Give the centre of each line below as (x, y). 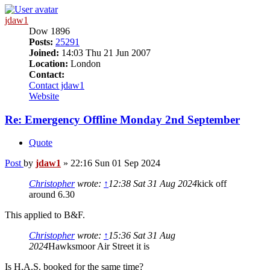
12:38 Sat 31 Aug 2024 (153, 184)
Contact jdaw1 (57, 85)
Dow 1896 (49, 31)
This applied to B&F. (45, 215)
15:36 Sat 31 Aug (142, 236)
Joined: (44, 53)
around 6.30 (52, 195)
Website (44, 96)
